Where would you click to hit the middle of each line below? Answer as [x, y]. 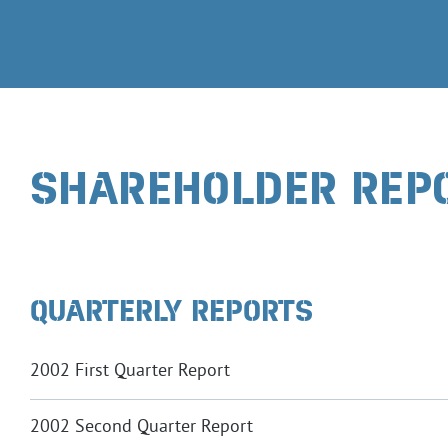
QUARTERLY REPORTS [171, 311]
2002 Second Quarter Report [141, 427]
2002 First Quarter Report [130, 371]
